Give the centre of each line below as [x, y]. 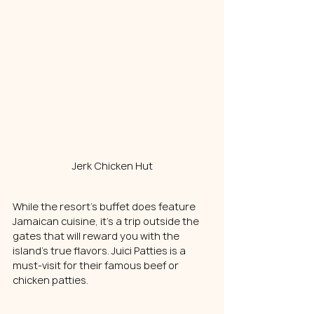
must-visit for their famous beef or [97, 265]
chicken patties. [50, 280]
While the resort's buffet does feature [105, 206]
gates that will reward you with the [97, 235]
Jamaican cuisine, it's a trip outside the [107, 221]
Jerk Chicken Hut [112, 165]
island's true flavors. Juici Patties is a [100, 250]
